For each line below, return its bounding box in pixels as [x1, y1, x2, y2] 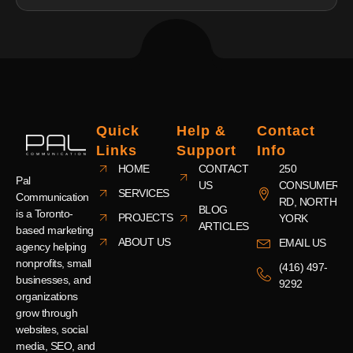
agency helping [16, 240, 86, 253]
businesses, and [16, 273, 91, 286]
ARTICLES [198, 219, 249, 232]
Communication [16, 190, 89, 203]
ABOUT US [117, 235, 171, 248]
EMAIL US [278, 236, 326, 249]
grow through [16, 306, 77, 319]
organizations [16, 289, 78, 303]
